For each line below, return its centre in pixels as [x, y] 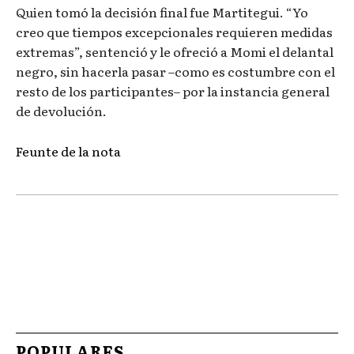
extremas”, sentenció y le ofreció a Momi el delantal [175, 52]
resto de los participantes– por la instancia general [173, 91]
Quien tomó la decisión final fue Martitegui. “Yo [162, 12]
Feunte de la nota [68, 151]
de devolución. [61, 111]
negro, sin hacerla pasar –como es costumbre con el [175, 72]
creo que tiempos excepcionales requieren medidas [174, 32]
